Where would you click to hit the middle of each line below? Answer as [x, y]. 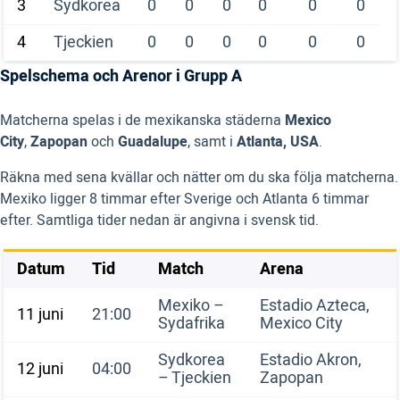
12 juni [40, 370]
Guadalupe [153, 142]
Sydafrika [192, 324]
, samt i [212, 142]
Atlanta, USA [278, 142]
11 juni [40, 315]
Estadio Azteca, [315, 306]
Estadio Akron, [311, 361]
